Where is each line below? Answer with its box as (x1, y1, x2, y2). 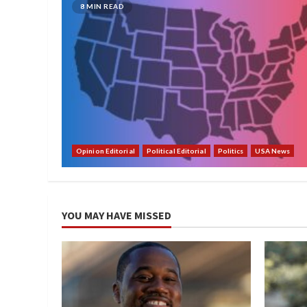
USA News (255, 147, 291, 155)
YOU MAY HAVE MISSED (62, 208, 171, 222)
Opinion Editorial (76, 147, 135, 155)
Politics (217, 147, 244, 155)
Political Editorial (146, 147, 206, 155)
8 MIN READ (80, 2, 124, 10)
